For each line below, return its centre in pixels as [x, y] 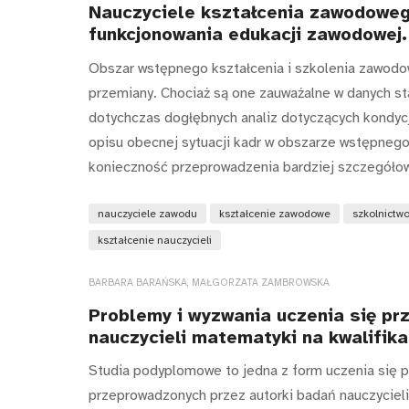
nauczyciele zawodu [147, 213]
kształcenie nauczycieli [155, 240]
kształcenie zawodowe [275, 213]
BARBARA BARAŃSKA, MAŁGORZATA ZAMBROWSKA [209, 282]
